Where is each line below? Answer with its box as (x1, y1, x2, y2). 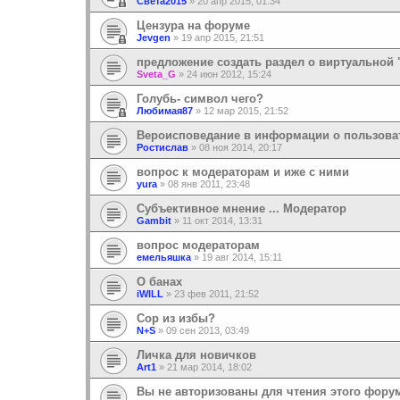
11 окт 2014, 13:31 (182, 214, 262, 226)
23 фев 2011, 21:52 (174, 287, 259, 299)
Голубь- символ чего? (137, 91, 263, 105)
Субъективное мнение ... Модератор (137, 201, 346, 215)
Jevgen (137, 31, 171, 43)
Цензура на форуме (137, 18, 250, 32)
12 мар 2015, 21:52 (204, 104, 288, 116)
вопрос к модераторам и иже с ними (137, 164, 349, 179)
